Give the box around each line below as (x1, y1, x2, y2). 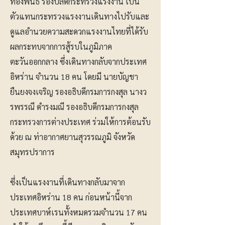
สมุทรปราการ (10, 147, 55, 157)
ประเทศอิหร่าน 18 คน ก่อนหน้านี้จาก (10, 192, 132, 202)
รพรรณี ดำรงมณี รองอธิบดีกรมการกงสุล (10, 101, 139, 112)
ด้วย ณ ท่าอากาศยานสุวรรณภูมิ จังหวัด (10, 132, 135, 142)
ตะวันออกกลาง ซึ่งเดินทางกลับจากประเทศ (10, 56, 147, 67)
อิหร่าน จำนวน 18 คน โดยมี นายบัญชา (10, 71, 138, 82)
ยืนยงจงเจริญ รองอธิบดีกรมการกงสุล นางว (10, 86, 147, 97)
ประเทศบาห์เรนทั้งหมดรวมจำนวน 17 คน (10, 207, 147, 217)
